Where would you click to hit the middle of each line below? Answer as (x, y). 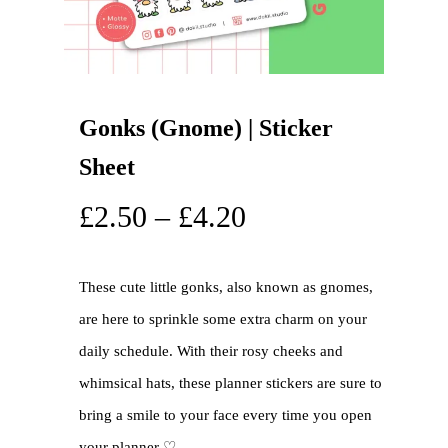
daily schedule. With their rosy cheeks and (211, 351)
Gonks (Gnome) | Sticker (206, 128)
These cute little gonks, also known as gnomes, (226, 287)
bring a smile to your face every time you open (225, 415)
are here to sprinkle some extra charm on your (223, 319)
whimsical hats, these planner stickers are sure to (230, 383)
